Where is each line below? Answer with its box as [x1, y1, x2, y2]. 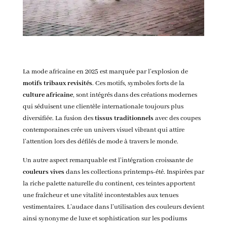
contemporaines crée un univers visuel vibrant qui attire [22, 126, 184, 135]
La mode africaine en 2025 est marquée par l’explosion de [22, 67, 188, 77]
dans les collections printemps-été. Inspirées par [64, 168, 204, 177]
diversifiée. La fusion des [22, 114, 95, 123]
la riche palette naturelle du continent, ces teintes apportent [22, 179, 195, 188]
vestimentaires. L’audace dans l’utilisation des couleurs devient [22, 203, 204, 212]
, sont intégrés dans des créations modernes [72, 91, 197, 100]
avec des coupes [153, 114, 201, 123]
